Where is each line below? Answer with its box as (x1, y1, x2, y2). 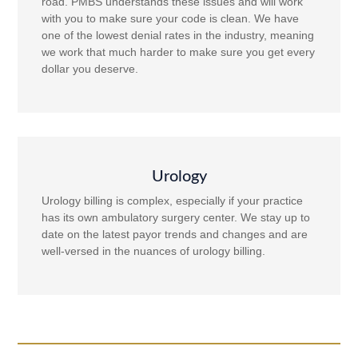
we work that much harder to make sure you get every (42, 45, 316, 58)
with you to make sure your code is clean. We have (42, 11, 300, 25)
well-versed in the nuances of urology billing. (42, 245, 266, 258)
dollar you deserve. (42, 62, 139, 75)
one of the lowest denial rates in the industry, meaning (42, 28, 315, 42)
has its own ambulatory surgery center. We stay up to (42, 211, 311, 225)
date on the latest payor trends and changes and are (42, 228, 308, 241)
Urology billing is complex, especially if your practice (42, 194, 304, 208)
